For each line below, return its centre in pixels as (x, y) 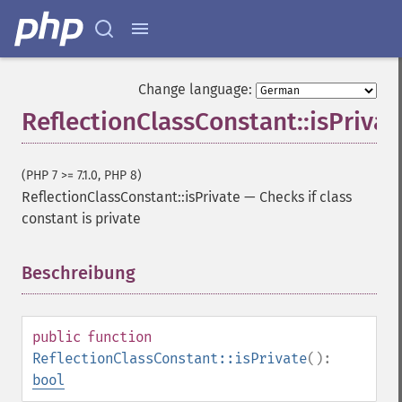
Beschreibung (79, 273)
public (57, 337)
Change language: (195, 89)
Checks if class (306, 197)
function (119, 337)
